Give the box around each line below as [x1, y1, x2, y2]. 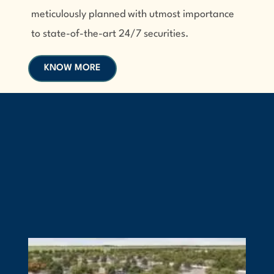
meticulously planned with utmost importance [31, 9, 234, 20]
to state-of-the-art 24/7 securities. [31, 29, 189, 40]
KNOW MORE [43, 64, 101, 73]
